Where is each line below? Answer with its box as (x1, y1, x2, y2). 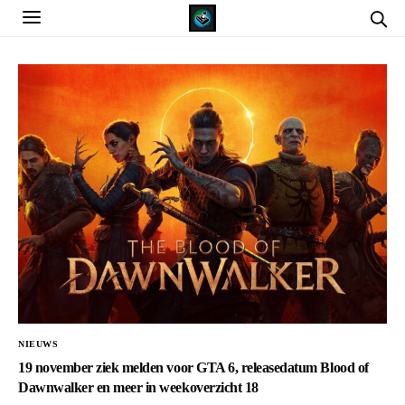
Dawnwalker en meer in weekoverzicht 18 (18, 379, 259, 395)
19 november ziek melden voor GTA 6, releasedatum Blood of (18, 359, 369, 375)
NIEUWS (18, 338, 58, 349)
